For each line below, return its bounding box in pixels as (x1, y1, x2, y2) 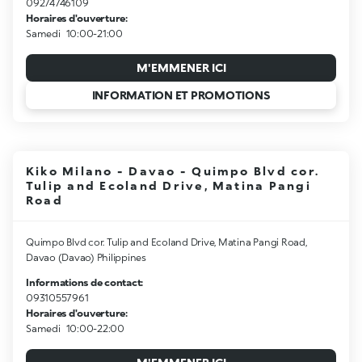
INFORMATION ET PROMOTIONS (91, 87, 271, 102)
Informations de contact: (26, 276, 144, 288)
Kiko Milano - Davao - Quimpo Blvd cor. (26, 163, 320, 178)
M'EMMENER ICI (136, 61, 226, 75)
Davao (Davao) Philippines (26, 250, 147, 263)
